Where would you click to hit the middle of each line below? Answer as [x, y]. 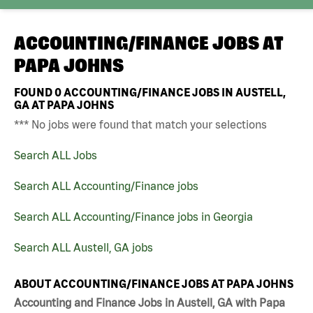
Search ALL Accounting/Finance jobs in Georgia [133, 216]
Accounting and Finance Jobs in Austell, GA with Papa [150, 303]
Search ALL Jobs [56, 155]
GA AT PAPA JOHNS [64, 104]
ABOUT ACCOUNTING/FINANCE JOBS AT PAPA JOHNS [154, 283]
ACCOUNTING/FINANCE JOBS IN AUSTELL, [174, 92]
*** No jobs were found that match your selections [140, 124]
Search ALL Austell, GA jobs [83, 247]
